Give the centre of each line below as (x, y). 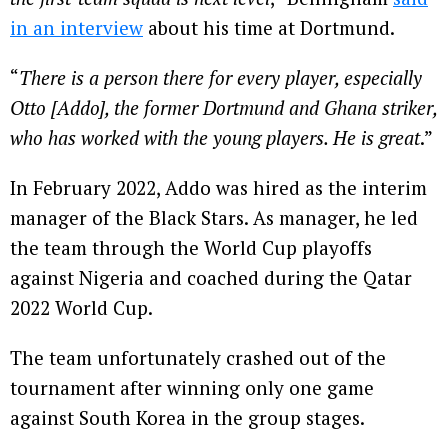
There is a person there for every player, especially (220, 78)
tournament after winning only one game (192, 388)
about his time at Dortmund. (269, 28)
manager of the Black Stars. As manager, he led (214, 218)
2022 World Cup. (81, 308)
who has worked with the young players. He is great (215, 138)
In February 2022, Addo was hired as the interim (218, 188)
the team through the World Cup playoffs (191, 248)
